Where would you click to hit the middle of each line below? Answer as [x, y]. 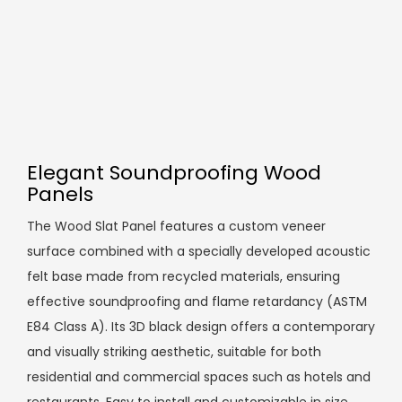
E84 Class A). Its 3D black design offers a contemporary [201, 327]
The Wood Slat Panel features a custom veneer [176, 227]
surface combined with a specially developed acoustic [199, 252]
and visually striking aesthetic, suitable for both [174, 352]
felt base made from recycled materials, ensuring [184, 277]
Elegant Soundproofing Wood [174, 173]
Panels [60, 195]
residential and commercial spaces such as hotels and [199, 377]
